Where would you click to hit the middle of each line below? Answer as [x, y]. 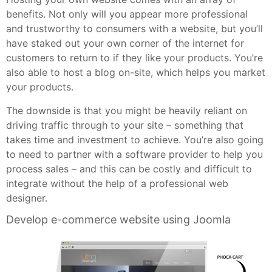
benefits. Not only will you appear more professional [127, 14]
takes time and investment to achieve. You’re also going [135, 140]
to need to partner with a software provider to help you [134, 155]
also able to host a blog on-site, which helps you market [136, 73]
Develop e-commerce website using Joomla [118, 220]
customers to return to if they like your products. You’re [134, 58]
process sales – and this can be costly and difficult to [129, 169]
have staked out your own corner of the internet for [125, 43]
